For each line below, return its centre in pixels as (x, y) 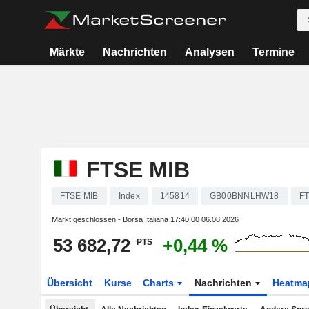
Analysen (209, 52)
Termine (273, 52)
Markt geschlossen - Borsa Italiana (111, 219)
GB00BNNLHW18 (245, 196)
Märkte (67, 52)
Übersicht (69, 283)
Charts (160, 283)
